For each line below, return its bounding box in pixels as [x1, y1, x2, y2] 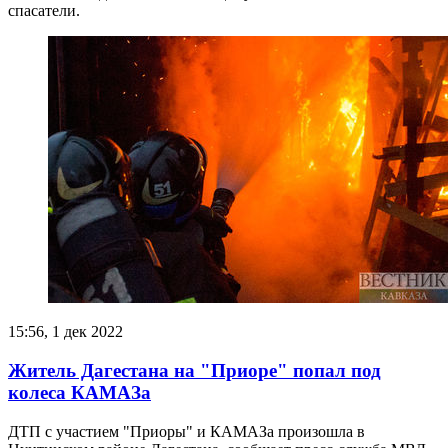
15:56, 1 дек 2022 [8, 323, 123, 341]
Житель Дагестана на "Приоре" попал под [8, 359, 381, 381]
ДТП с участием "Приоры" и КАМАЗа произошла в [8, 422, 365, 440]
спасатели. [8, 2, 80, 20]
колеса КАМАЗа [8, 381, 151, 403]
